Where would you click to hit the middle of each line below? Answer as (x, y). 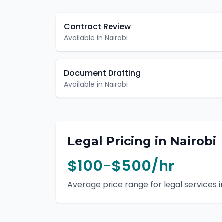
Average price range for (115, 185)
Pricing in (136, 141)
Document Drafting (102, 73)
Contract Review (97, 27)
